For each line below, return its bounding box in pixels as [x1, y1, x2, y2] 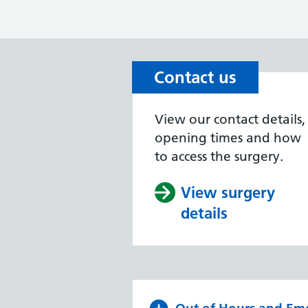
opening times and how [155, 130, 301, 146]
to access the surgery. [155, 148, 283, 165]
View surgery [181, 183, 275, 203]
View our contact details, [155, 111, 305, 128]
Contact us [154, 67, 236, 88]
